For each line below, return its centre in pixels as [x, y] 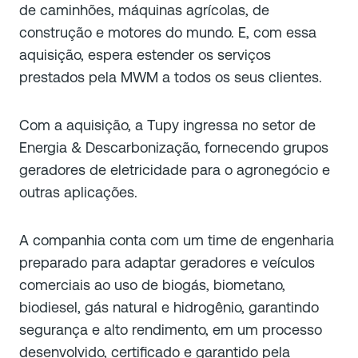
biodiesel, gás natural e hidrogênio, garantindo [169, 307]
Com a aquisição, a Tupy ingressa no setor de [167, 125]
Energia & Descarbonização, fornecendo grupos [174, 147]
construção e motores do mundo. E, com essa [168, 32]
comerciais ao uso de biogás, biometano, [152, 284]
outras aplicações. [78, 192]
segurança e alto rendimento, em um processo [171, 329]
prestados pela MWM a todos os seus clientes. [171, 77]
